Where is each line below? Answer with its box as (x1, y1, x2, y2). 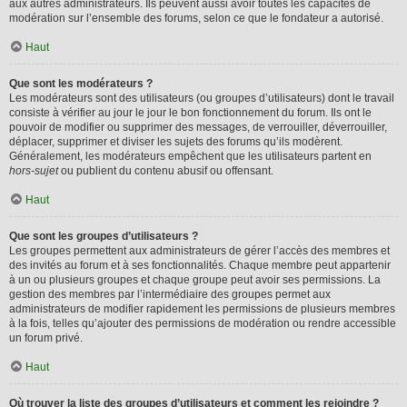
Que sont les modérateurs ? (9, 77, 153, 90)
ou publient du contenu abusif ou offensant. (58, 164, 273, 177)
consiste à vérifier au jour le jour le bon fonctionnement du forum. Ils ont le (9, 106, 372, 119)
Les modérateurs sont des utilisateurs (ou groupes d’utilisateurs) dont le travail (9, 92, 394, 104)
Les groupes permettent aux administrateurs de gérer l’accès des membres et (9, 244, 390, 257)
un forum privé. (9, 332, 83, 344)
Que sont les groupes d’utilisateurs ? (9, 230, 198, 243)
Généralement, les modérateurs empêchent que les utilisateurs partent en (9, 150, 372, 163)
